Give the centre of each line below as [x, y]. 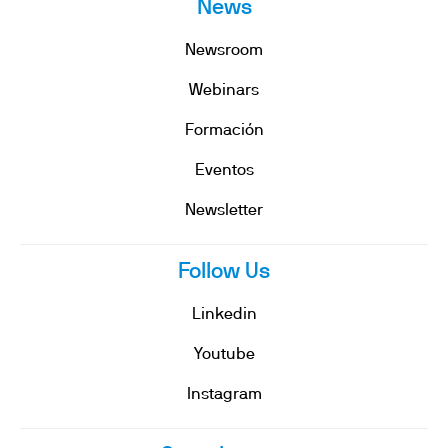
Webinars [224, 91]
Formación [224, 131]
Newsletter [224, 211]
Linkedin [224, 315]
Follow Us [224, 272]
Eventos [224, 171]
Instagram [224, 395]
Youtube [224, 355]
